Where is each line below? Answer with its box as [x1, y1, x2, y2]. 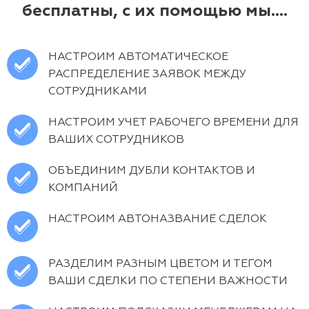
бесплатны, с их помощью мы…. [21, 3, 288, 19]
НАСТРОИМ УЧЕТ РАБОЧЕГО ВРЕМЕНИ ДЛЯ [48, 117, 299, 128]
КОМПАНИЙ [48, 183, 118, 194]
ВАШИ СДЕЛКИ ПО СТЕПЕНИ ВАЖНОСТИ [48, 276, 288, 287]
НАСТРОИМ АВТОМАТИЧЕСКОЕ [48, 52, 228, 63]
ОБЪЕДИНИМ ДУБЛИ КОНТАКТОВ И [48, 166, 255, 177]
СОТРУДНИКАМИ [48, 86, 147, 97]
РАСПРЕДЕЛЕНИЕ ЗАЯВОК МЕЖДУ [48, 69, 246, 80]
